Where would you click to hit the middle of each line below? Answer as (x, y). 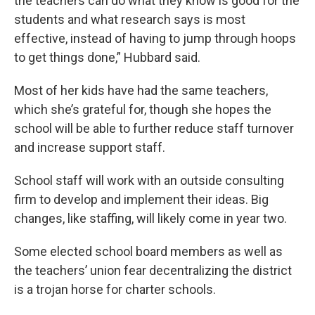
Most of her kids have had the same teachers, (141, 90)
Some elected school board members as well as (148, 251)
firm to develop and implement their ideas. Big (141, 199)
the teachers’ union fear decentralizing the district (153, 270)
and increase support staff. (90, 147)
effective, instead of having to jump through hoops (155, 38)
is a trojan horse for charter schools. (115, 289)
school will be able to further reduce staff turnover (154, 128)
